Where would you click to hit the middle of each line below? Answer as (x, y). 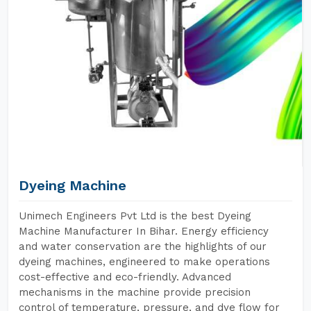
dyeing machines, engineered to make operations (144, 262)
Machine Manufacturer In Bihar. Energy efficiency (144, 231)
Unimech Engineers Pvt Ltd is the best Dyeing (135, 216)
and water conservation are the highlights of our (143, 246)
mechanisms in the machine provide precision (135, 292)
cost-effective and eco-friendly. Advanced (125, 277)
